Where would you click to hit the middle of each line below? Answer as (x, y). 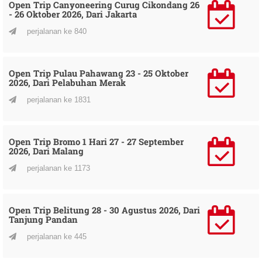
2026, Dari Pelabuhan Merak (67, 82)
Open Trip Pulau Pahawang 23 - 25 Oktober (99, 73)
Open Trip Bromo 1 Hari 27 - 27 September (96, 141)
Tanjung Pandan (43, 219)
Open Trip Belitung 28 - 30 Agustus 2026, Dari (104, 210)
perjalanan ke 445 (56, 236)
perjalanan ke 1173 (57, 168)
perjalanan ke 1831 (58, 99)
